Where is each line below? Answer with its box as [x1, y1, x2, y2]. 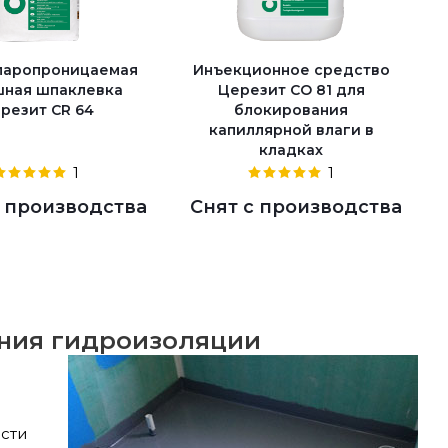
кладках [259, 140, 323, 159]
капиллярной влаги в [208, 120, 374, 139]
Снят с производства [190, 195, 402, 218]
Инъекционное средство [192, 60, 390, 79]
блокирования [234, 100, 348, 119]
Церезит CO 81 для [217, 80, 365, 99]
